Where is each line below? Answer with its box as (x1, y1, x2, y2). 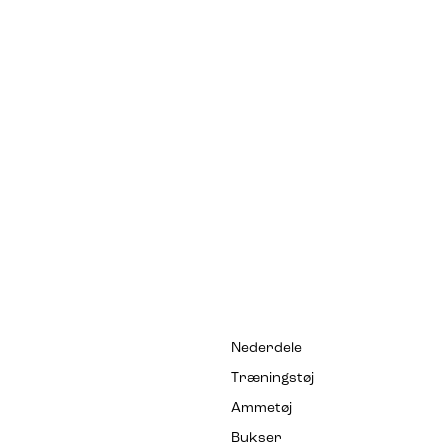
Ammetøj (231, 401, 293, 417)
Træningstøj (231, 371, 315, 387)
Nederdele (231, 341, 303, 357)
